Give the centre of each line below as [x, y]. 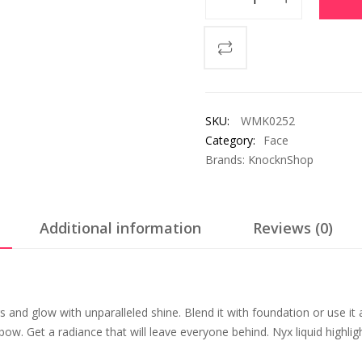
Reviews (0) [293, 228]
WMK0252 [268, 121]
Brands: [227, 160]
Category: [230, 140]
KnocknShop [281, 160]
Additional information [120, 228]
